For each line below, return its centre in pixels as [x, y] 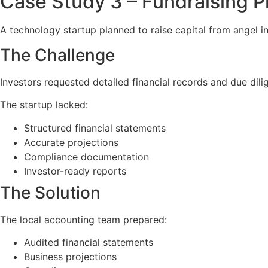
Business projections [70, 257]
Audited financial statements [89, 243]
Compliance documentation [86, 156]
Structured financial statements [95, 128]
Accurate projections [71, 142]
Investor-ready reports [75, 171]
